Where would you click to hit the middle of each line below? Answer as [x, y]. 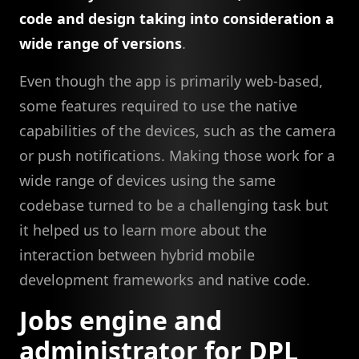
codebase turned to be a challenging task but [174, 205]
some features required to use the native [158, 105]
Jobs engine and [121, 320]
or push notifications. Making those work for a [177, 155]
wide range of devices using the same [147, 180]
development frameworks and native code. [165, 279]
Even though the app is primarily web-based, [171, 81]
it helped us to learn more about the [143, 230]
